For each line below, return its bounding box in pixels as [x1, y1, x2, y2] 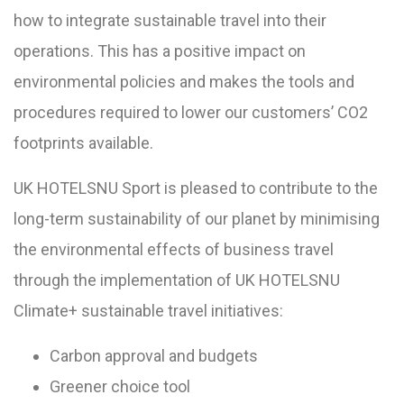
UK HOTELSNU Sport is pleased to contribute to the [14, 179, 378, 198]
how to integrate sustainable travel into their [14, 11, 326, 31]
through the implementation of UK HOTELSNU [14, 271, 340, 290]
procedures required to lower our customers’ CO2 [14, 103, 368, 123]
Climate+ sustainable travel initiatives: [14, 301, 283, 321]
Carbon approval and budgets [50, 346, 258, 366]
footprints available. [14, 133, 153, 153]
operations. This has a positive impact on [14, 41, 306, 61]
